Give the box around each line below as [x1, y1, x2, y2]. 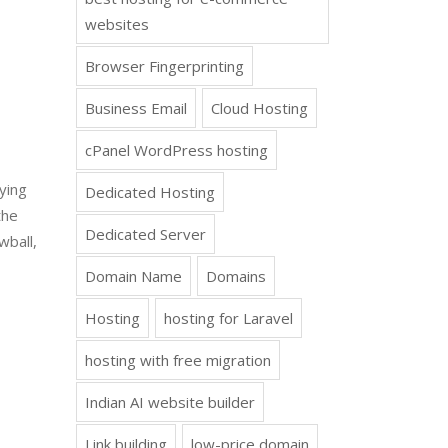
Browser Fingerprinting [85, 56, 244, 76]
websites [85, 14, 149, 34]
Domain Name [85, 266, 182, 286]
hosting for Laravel [164, 308, 293, 328]
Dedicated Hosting [85, 182, 215, 202]
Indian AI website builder [85, 392, 255, 412]
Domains [206, 266, 266, 286]
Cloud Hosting [211, 98, 308, 118]
